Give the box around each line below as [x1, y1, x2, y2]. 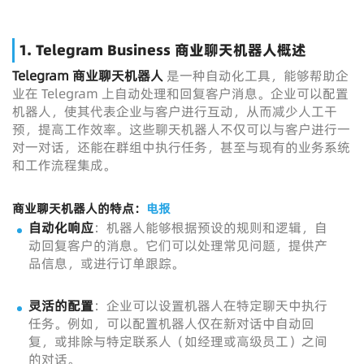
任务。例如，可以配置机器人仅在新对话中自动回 [28, 314, 314, 333]
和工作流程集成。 [12, 156, 116, 175]
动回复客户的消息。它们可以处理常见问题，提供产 [28, 236, 327, 255]
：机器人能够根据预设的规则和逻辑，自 [93, 219, 327, 237]
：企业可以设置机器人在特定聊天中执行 [93, 297, 327, 315]
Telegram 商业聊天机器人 [12, 67, 163, 85]
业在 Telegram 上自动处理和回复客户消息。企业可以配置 [12, 84, 349, 103]
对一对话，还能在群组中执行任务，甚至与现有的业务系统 [12, 138, 350, 157]
